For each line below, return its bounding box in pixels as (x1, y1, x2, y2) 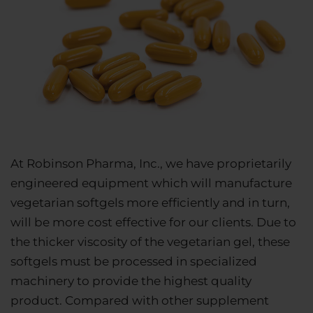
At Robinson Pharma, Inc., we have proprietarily (10, 156, 291, 171)
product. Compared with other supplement (10, 293, 269, 308)
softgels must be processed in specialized (10, 254, 257, 269)
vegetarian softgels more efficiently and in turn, (10, 196, 290, 210)
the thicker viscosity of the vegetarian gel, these (10, 235, 290, 249)
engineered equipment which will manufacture (10, 176, 292, 191)
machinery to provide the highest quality (10, 274, 252, 289)
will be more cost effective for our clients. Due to (10, 215, 296, 230)
